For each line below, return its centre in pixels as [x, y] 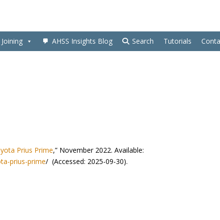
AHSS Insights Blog [82, 41]
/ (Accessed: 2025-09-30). [87, 162]
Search [143, 41]
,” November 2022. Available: [99, 150]
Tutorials [178, 41]
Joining [12, 41]
